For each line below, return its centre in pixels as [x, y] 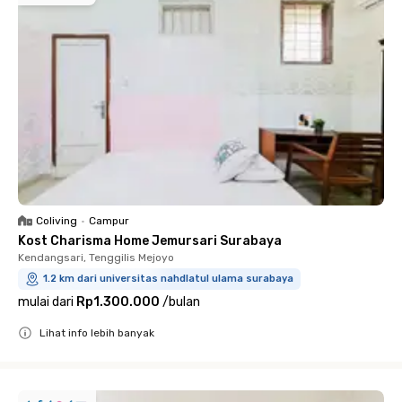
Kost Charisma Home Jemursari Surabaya [150, 241]
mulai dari [46, 302]
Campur [109, 221]
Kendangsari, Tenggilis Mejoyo [96, 258]
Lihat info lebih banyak [97, 333]
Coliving [57, 221]
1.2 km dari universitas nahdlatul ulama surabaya [168, 279]
